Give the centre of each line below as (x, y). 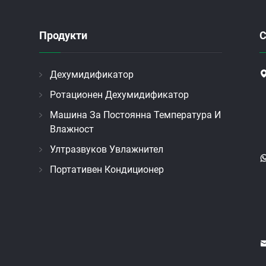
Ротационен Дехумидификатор (119, 95)
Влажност (72, 129)
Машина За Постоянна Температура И (135, 115)
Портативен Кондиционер (107, 170)
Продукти (63, 36)
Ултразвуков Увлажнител (106, 150)
